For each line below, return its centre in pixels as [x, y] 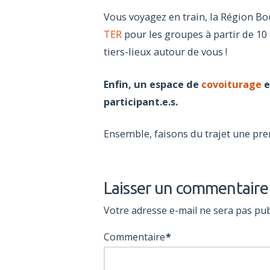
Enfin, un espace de [152, 84]
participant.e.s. [141, 102]
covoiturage [231, 84]
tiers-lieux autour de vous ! [165, 52]
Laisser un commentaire [186, 187]
